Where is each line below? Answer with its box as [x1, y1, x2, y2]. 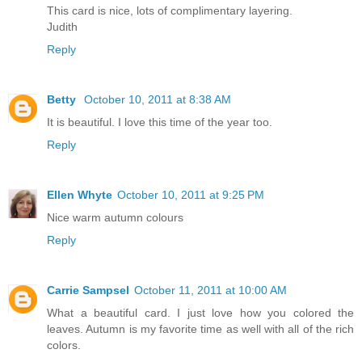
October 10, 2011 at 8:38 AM [84, 92, 231, 106]
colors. [47, 338, 81, 351]
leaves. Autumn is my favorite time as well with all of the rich [47, 322, 354, 335]
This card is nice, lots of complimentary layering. [47, 3, 293, 17]
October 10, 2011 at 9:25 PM [117, 187, 264, 201]
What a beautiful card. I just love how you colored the [47, 305, 354, 319]
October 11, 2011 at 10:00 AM [134, 283, 287, 297]
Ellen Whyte [47, 187, 112, 201]
